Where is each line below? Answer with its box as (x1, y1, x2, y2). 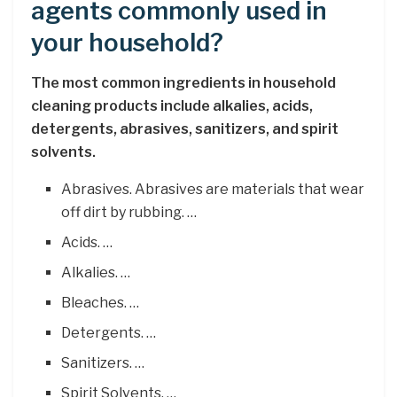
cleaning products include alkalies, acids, (31, 97, 313, 114)
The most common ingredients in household (31, 74, 336, 91)
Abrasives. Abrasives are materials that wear (61, 180, 365, 198)
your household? (31, 28, 223, 58)
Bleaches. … (61, 293, 140, 311)
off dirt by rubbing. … (61, 203, 198, 221)
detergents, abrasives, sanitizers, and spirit (31, 120, 339, 137)
